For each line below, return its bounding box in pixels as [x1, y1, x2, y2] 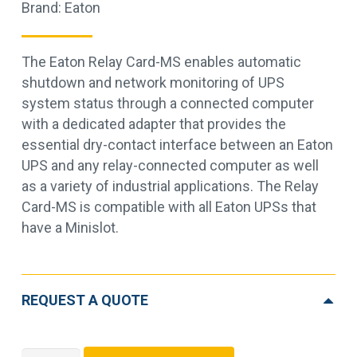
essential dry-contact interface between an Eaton [22, 136, 333, 153]
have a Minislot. [22, 219, 119, 236]
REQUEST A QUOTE [22, 292, 148, 308]
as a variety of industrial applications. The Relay [22, 178, 319, 194]
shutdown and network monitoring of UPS [22, 74, 284, 91]
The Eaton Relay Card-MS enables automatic [22, 53, 301, 70]
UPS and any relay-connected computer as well [22, 157, 319, 174]
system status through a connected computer [22, 95, 314, 112]
